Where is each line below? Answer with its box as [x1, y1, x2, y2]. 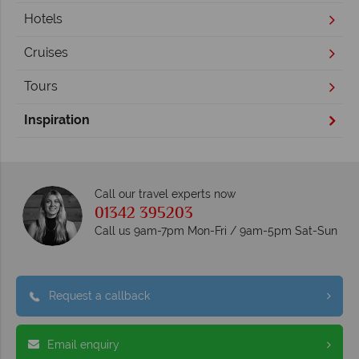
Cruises [24, 45, 68, 61]
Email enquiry [47, 337, 119, 351]
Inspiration [24, 112, 90, 128]
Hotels [24, 11, 63, 27]
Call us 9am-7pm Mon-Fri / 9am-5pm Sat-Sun [94, 224, 337, 237]
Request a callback [49, 288, 150, 302]
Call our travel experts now [94, 187, 236, 200]
